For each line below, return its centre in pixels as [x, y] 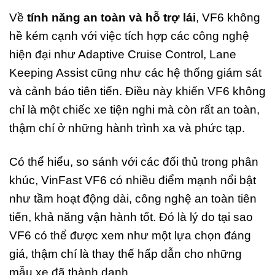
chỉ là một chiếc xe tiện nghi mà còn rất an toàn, [134, 110]
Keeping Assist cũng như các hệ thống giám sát [135, 73]
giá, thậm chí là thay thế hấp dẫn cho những [126, 254]
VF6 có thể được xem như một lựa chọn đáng [130, 236]
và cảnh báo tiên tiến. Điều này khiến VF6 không [137, 91]
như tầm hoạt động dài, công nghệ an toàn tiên [133, 199]
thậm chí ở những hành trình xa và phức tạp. [127, 128]
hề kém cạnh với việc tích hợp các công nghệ [129, 36]
